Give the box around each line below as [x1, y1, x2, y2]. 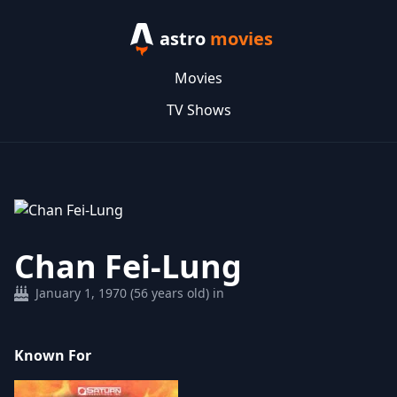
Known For [14, 345, 91, 365]
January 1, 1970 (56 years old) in [35, 284, 224, 301]
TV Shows [166, 99, 231, 120]
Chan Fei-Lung [14, 244, 242, 288]
